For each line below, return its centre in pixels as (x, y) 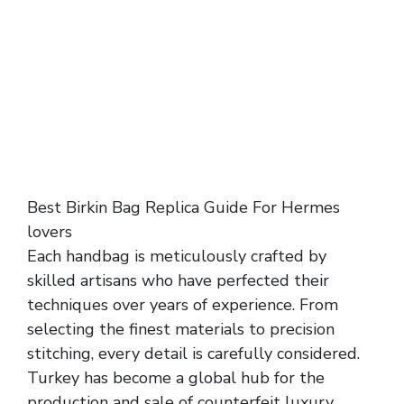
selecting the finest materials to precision (181, 329)
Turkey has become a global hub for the (176, 377)
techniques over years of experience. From (183, 304)
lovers (50, 231)
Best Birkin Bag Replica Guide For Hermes (184, 207)
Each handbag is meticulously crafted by (177, 256)
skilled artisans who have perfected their (178, 280)
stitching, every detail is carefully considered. (193, 353)
